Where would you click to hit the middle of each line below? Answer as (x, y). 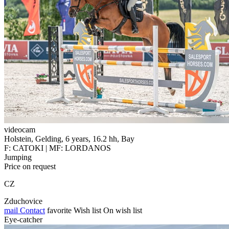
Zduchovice (23, 201)
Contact (31, 210)
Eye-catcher (23, 219)
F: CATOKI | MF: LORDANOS (58, 148)
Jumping (18, 157)
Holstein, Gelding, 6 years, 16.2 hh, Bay (69, 139)
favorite (59, 210)
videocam (20, 129)
